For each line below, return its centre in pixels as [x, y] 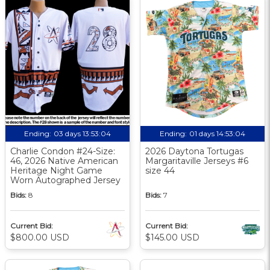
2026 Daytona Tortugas [194, 151]
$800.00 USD [40, 237]
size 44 [160, 170]
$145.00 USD [172, 237]
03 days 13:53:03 [82, 133]
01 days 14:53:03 [217, 133]
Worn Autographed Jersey [65, 180]
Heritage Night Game [56, 170]
